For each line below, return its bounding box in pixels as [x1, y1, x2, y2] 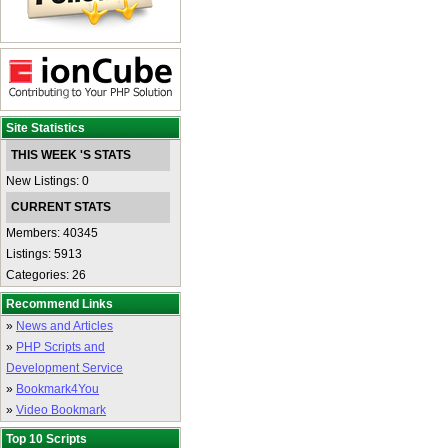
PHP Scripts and [16, 340, 105, 354]
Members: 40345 [6, 226, 98, 240]
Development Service [6, 361, 123, 375]
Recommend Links [6, 297, 113, 311]
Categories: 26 [6, 268, 86, 282]
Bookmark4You [16, 382, 99, 396]
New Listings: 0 [6, 174, 89, 188]
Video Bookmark [16, 403, 106, 417]
